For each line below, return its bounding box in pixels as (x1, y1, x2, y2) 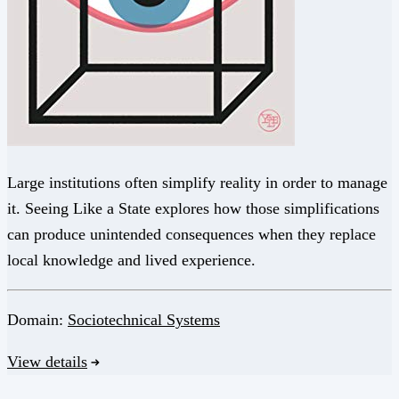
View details (7, 353, 87, 371)
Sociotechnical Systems (68, 311, 220, 330)
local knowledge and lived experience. (7, 251, 256, 270)
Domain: (7, 311, 68, 330)
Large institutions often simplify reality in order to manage (7, 174, 387, 192)
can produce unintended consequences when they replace (7, 225, 376, 244)
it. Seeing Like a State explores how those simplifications (7, 199, 379, 218)
